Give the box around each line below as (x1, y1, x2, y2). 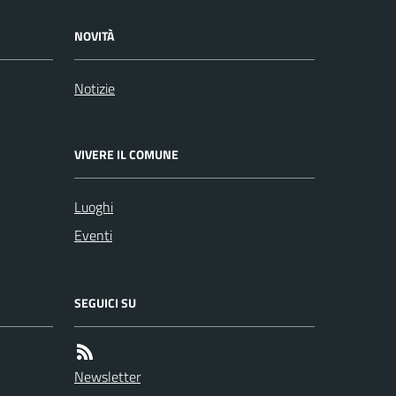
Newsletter (74, 366, 141, 387)
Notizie (74, 78, 115, 99)
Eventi (74, 225, 112, 246)
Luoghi (74, 196, 113, 217)
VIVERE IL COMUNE (74, 145, 179, 164)
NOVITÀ (74, 27, 114, 45)
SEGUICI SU (74, 293, 136, 312)
